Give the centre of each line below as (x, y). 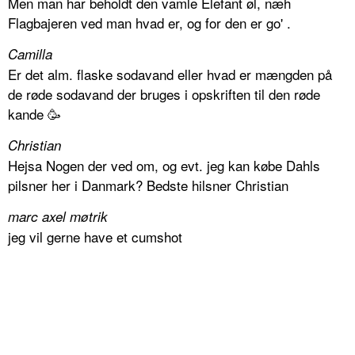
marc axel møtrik (58, 217)
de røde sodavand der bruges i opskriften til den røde (164, 94)
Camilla (30, 54)
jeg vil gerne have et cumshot (95, 237)
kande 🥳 (34, 114)
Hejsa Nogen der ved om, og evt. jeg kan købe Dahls (164, 166)
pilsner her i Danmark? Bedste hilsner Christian (148, 185)
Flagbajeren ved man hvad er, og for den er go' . (149, 23)
